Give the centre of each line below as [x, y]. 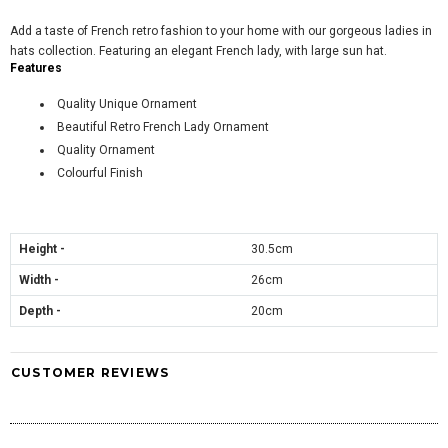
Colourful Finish [100, 172]
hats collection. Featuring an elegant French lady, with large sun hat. [198, 50]
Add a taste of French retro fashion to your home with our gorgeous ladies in [221, 30]
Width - [39, 279]
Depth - [40, 310]
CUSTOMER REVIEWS [90, 372]
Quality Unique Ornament [127, 103]
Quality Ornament [106, 149]
